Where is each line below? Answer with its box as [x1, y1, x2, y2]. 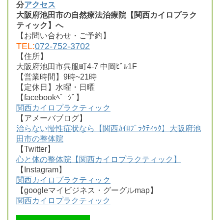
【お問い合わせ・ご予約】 [16, 31, 110, 40]
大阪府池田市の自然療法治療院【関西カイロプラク [16, 11, 197, 20]
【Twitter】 [16, 145, 55, 154]
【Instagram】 [16, 165, 66, 174]
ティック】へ [16, 21, 63, 30]
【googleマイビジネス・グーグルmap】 [16, 186, 158, 195]
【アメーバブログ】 [16, 114, 87, 123]
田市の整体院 [16, 135, 63, 143]
